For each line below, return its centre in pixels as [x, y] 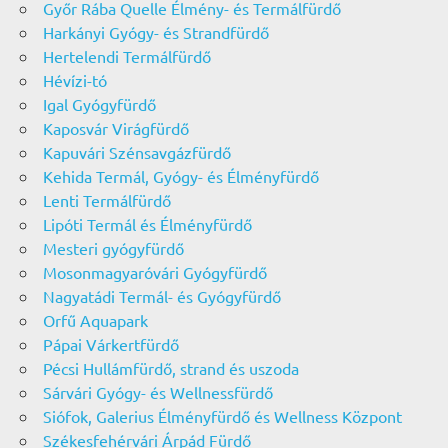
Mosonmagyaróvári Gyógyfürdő [154, 272]
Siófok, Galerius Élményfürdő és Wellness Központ [222, 416]
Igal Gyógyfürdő [99, 104]
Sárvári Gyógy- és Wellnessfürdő [157, 392]
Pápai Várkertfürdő [110, 344]
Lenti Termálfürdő [106, 200]
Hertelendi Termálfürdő [126, 56]
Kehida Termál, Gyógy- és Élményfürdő [180, 176]
